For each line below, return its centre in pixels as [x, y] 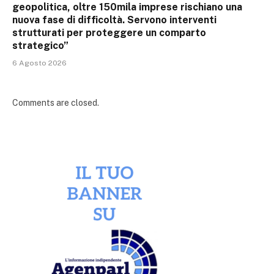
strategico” [40, 46]
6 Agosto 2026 [39, 63]
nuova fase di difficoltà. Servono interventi [114, 20]
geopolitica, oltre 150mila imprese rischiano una [127, 7]
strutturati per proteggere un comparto [109, 33]
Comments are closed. [56, 103]
